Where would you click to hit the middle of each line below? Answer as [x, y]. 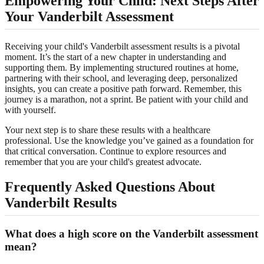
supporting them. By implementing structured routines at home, [122, 68]
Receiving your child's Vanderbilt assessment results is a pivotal [122, 47]
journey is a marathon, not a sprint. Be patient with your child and [126, 100]
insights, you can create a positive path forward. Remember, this [123, 89]
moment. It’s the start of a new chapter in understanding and [115, 57]
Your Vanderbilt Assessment [89, 17]
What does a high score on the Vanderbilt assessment [131, 234]
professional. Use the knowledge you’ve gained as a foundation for [129, 141]
